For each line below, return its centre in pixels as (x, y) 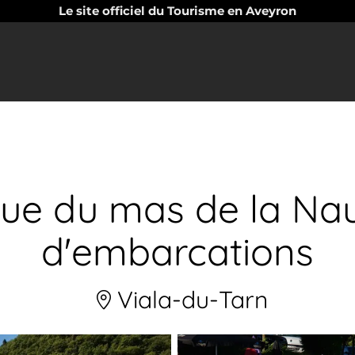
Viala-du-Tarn (189, 300)
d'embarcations (177, 251)
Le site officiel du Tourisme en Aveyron (177, 11)
